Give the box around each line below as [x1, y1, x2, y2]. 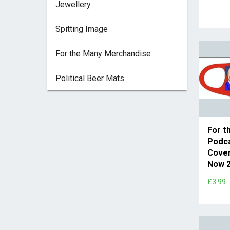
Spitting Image [55, 24, 108, 34]
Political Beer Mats [55, 73, 124, 83]
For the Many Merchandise [55, 48, 151, 59]
